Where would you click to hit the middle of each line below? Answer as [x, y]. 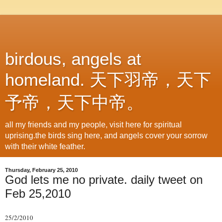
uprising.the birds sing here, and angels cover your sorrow [106, 136]
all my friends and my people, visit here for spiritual [93, 125]
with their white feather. [45, 146]
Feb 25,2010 [38, 194]
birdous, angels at [73, 59]
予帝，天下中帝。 [74, 103]
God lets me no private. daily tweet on [104, 180]
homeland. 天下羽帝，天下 [108, 80]
